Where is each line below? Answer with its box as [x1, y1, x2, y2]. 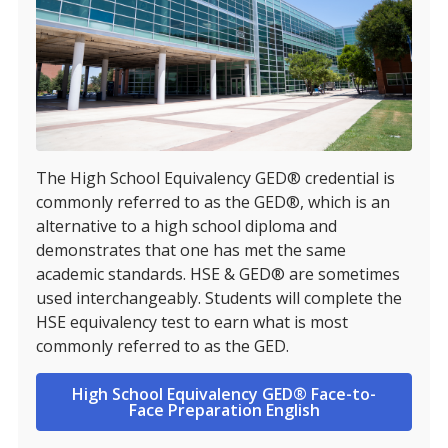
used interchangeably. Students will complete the [36, 286, 402, 309]
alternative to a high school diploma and [36, 214, 337, 237]
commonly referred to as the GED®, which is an [36, 190, 390, 213]
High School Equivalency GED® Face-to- [72, 382, 376, 405]
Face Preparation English [128, 398, 320, 421]
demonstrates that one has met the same [36, 238, 346, 261]
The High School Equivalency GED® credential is [36, 166, 395, 189]
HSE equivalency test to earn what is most [36, 310, 348, 333]
